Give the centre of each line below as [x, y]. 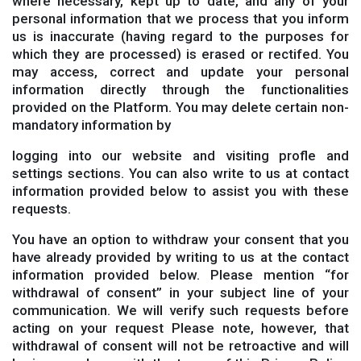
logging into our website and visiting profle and [180, 156]
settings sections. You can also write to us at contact [180, 173]
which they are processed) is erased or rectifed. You [180, 54]
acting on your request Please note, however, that [180, 328]
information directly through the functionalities [180, 89]
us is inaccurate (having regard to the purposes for [180, 36]
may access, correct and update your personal [180, 72]
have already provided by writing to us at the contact [180, 257]
